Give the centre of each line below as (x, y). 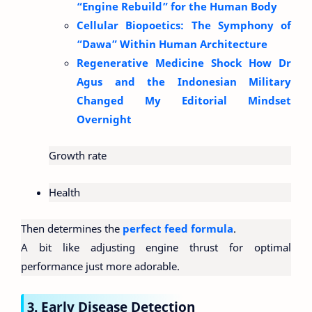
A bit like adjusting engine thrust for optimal (156, 248)
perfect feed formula (178, 229)
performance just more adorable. (100, 266)
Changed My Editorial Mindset (184, 100)
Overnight (104, 119)
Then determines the (72, 229)
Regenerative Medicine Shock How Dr (184, 62)
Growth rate (78, 156)
